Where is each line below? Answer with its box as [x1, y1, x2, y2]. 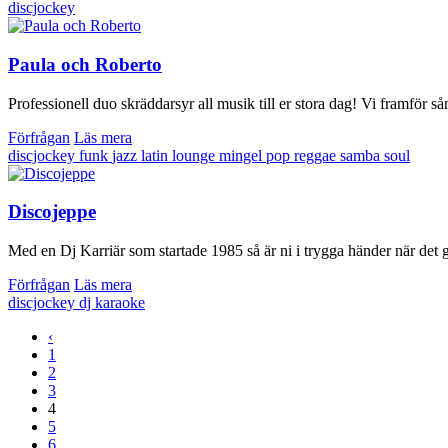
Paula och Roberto [8, 53, 162, 75]
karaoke [95, 294, 145, 312]
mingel [219, 146, 266, 164]
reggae [294, 146, 340, 164]
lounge [172, 146, 219, 164]
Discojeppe [8, 201, 96, 223]
